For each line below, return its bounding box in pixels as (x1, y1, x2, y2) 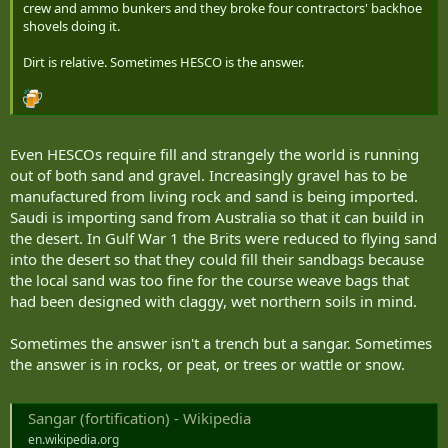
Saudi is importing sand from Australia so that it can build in (10, 206, 424, 227)
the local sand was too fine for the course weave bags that (10, 269, 409, 290)
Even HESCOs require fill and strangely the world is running (10, 143, 419, 164)
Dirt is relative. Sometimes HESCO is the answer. (23, 53, 304, 72)
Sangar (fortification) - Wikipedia (28, 407, 251, 428)
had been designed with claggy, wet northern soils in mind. (10, 290, 417, 311)
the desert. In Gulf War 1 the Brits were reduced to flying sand (10, 227, 437, 248)
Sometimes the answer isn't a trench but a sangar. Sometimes (10, 332, 432, 353)
